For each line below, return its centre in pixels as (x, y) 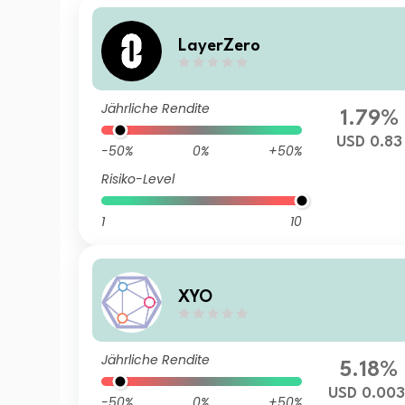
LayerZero (220, 46)
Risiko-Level (138, 179)
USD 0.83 (369, 142)
